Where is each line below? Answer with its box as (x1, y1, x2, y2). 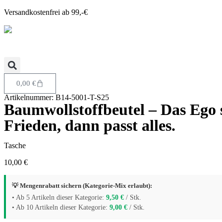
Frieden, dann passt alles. (4, 116, 175, 135)
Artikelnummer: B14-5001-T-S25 (4, 93, 109, 102)
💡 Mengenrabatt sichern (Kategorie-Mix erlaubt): (12, 182, 152, 190)
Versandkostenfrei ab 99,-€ (4, 8, 88, 16)
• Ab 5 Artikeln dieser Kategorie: (12, 194, 106, 202)
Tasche (4, 141, 26, 150)
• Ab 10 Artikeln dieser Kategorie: (12, 204, 110, 212)
